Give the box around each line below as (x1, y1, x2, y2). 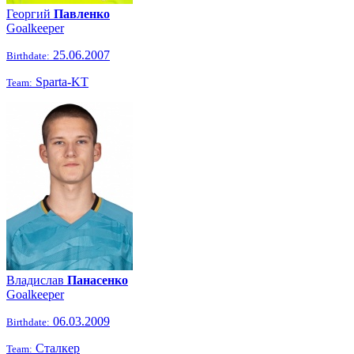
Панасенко (67, 273, 128, 287)
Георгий (6, 7, 54, 21)
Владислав (6, 273, 67, 287)
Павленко (54, 7, 110, 21)
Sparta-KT (32, 75, 88, 88)
